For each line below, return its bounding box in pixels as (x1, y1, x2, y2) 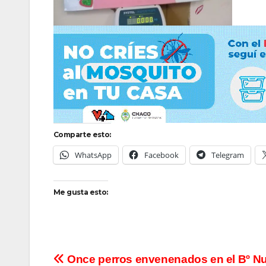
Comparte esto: (53, 129, 111, 139)
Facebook (144, 149, 179, 160)
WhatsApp (75, 149, 112, 160)
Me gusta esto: (53, 187, 108, 197)
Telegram (211, 149, 244, 160)
